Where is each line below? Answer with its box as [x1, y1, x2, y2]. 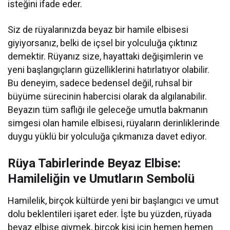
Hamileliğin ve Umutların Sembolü [8, 171, 195, 186]
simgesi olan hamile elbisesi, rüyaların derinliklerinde [8, 118, 220, 129]
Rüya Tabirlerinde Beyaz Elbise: [8, 156, 181, 171]
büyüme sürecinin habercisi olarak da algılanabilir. [8, 91, 207, 102]
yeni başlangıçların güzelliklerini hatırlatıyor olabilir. [8, 64, 210, 75]
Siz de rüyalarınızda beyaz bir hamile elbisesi [8, 24, 189, 35]
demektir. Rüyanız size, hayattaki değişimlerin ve [8, 51, 204, 62]
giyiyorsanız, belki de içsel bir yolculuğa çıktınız [8, 37, 198, 49]
